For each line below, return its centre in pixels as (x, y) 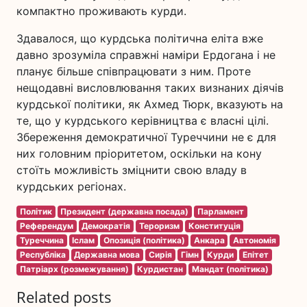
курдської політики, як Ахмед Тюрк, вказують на (150, 104)
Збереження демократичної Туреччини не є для (146, 137)
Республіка (42, 255)
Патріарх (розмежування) (74, 269)
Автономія (255, 240)
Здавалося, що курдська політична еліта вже (140, 38)
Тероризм (159, 226)
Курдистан (160, 269)
